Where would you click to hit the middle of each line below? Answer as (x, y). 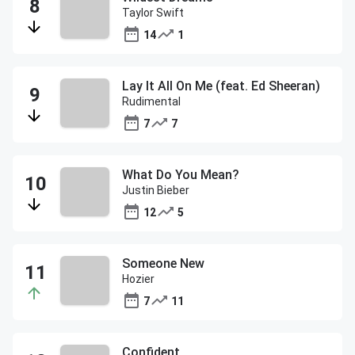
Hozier (138, 279)
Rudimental (151, 101)
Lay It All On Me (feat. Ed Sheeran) (221, 86)
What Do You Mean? (181, 175)
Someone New (163, 263)
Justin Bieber (156, 190)
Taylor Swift (153, 13)
